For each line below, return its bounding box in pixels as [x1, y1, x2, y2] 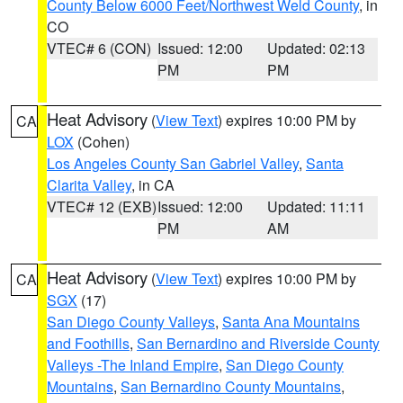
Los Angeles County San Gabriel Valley [47, 153, 299, 174]
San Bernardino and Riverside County [137, 333, 380, 354]
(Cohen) [74, 131, 130, 152]
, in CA [131, 175, 175, 195]
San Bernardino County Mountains [121, 376, 341, 397]
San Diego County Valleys [47, 311, 215, 332]
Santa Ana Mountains [222, 311, 360, 332]
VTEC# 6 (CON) [47, 38, 151, 58]
